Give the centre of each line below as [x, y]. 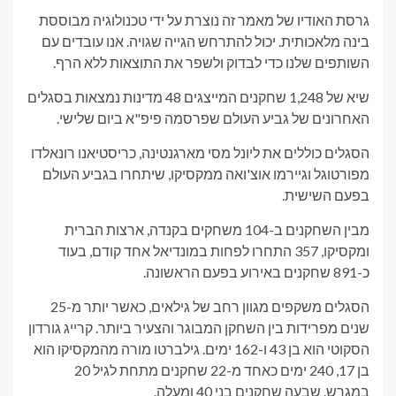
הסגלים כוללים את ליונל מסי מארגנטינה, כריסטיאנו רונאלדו [200, 152]
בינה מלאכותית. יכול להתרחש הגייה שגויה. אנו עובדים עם [206, 41]
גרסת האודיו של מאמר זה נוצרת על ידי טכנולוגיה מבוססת [204, 20]
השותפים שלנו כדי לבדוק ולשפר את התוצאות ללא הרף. [211, 62]
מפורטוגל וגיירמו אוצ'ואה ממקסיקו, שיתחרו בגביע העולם [206, 174]
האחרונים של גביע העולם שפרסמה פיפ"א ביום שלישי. [213, 118]
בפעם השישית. [326, 195]
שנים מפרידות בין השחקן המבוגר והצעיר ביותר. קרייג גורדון [199, 327]
